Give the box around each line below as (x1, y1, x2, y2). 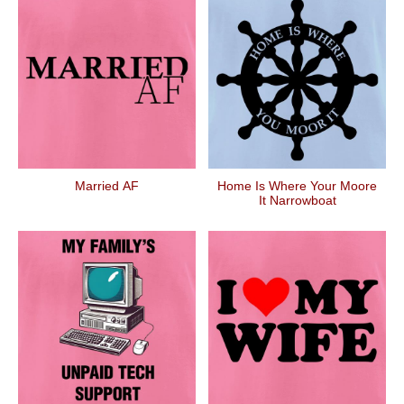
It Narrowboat (258, 193, 336, 207)
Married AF (75, 179, 139, 193)
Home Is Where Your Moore (217, 179, 377, 193)
